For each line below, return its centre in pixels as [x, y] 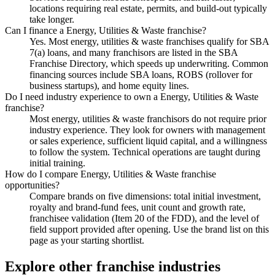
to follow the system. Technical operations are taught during [145, 152]
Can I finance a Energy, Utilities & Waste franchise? [106, 31]
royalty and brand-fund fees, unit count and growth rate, [137, 207]
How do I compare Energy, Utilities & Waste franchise [110, 174]
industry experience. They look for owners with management [147, 130]
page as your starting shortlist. [87, 241]
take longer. [52, 20]
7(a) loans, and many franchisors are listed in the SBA [134, 53]
